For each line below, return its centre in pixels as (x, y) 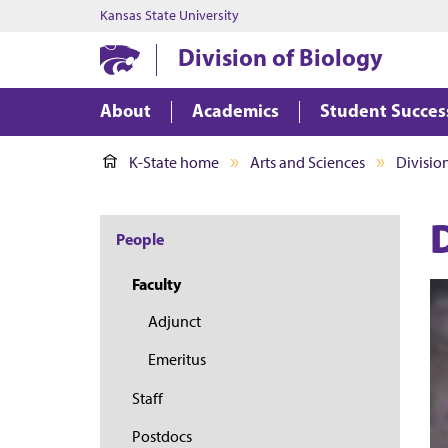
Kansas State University (169, 15)
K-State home (174, 162)
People (140, 239)
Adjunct (174, 321)
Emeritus (177, 360)
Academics (235, 110)
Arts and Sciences (307, 162)
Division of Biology (281, 57)
